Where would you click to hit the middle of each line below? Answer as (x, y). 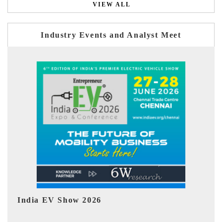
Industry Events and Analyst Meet (111, 35)
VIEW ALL (112, 4)
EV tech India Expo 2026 (106, 200)
